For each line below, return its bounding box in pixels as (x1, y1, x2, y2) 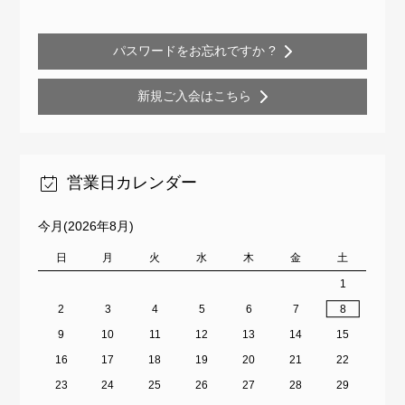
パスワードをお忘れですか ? (113, 43, 276, 59)
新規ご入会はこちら (137, 89, 251, 104)
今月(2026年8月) (38, 218, 135, 233)
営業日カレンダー (67, 174, 198, 193)
